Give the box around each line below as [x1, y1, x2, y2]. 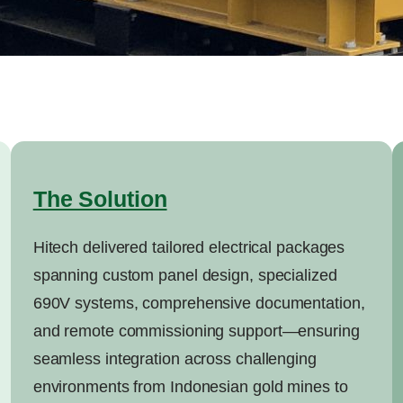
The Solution [32, 186, 167, 212]
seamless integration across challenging [32, 350, 317, 369]
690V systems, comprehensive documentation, [32, 294, 365, 313]
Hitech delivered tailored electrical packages [32, 238, 345, 257]
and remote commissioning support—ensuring [32, 322, 360, 341]
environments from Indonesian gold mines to [32, 378, 348, 397]
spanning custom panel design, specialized [32, 266, 337, 285]
